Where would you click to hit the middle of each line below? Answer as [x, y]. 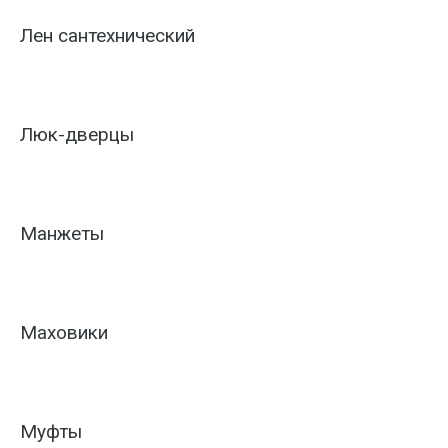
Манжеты [62, 233]
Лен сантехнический [107, 35]
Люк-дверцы [77, 134]
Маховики [64, 332]
